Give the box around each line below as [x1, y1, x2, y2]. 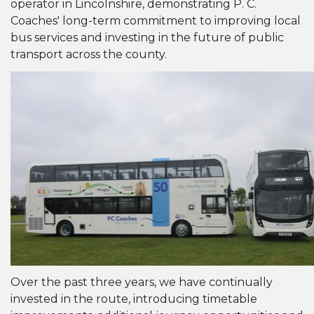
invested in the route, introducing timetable [11, 292, 257, 306]
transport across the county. [11, 48, 167, 62]
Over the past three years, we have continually [11, 275, 273, 289]
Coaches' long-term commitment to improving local [11, 14, 301, 28]
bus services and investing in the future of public [11, 31, 284, 45]
